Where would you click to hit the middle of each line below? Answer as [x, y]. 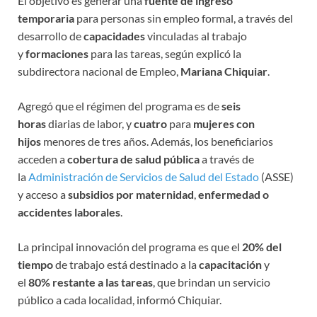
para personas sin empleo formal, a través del [184, 18]
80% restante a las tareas [91, 282]
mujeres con [224, 123]
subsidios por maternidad [131, 194]
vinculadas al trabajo [197, 35]
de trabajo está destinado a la [126, 264]
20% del [262, 246]
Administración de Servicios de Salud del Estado [143, 176]
